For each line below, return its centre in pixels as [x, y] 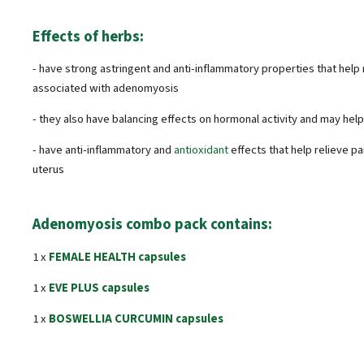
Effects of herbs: [88, 37]
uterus [48, 170]
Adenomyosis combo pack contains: [152, 224]
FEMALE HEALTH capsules [117, 258]
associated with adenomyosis [106, 89]
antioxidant [201, 150]
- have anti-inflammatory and [103, 150]
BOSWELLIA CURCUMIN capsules [136, 319]
